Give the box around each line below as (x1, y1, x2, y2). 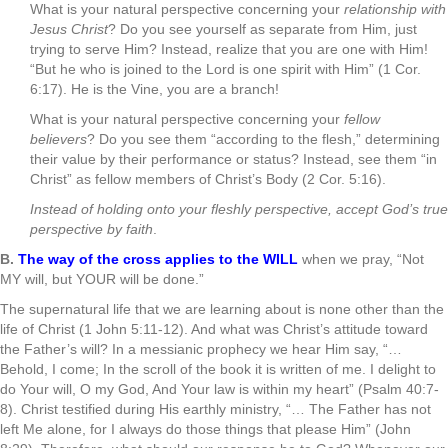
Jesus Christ (30, 21, 108, 37)
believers (30, 131, 87, 147)
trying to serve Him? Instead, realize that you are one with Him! (30, 41, 428, 57)
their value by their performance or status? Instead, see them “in (30, 151, 437, 167)
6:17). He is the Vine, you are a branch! (30, 81, 279, 97)
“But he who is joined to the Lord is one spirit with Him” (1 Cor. (30, 61, 421, 77)
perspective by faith (30, 221, 153, 237)
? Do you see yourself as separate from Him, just (108, 21, 417, 37)
